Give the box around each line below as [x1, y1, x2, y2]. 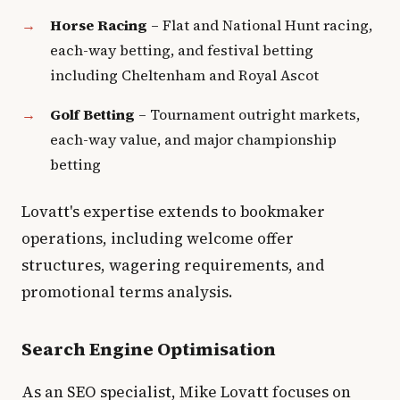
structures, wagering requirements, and [21, 254, 325, 276]
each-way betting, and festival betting [50, 40, 313, 60]
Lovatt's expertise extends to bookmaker [21, 201, 325, 222]
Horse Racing [50, 15, 147, 35]
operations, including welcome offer [21, 228, 294, 249]
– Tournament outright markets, [135, 104, 360, 124]
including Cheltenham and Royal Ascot [50, 65, 319, 85]
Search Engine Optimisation [21, 337, 276, 362]
